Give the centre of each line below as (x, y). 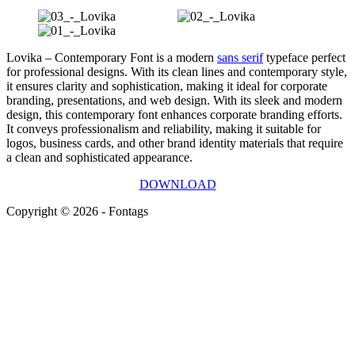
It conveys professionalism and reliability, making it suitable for (164, 129)
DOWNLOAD (177, 184)
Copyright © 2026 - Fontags (77, 211)
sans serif (240, 57)
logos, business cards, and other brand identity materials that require (175, 143)
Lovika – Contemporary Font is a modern (112, 57)
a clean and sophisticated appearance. (99, 157)
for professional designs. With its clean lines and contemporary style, (177, 72)
